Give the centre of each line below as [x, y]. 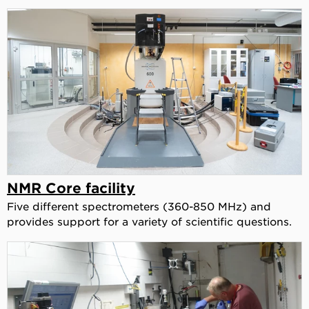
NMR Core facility [71, 187]
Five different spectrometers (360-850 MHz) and [139, 206]
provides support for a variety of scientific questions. [149, 221]
